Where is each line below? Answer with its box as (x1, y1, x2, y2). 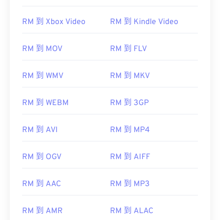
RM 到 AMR (22, 206, 63, 217)
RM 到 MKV (110, 71, 150, 82)
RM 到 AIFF (110, 152, 150, 163)
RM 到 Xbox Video (22, 17, 85, 27)
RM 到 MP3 (110, 179, 150, 190)
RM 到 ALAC (110, 206, 153, 217)
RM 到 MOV (22, 44, 62, 55)
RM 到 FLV (110, 44, 147, 55)
